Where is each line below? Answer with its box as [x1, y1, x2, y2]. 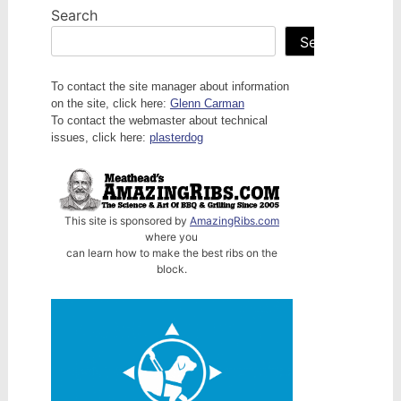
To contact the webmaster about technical [50, 113, 268, 127]
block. [156, 262, 187, 276]
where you [145, 230, 199, 243]
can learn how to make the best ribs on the [65, 246, 277, 260]
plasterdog [149, 130, 203, 144]
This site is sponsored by [64, 214, 190, 227]
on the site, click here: [50, 96, 170, 110]
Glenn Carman [169, 96, 244, 110]
